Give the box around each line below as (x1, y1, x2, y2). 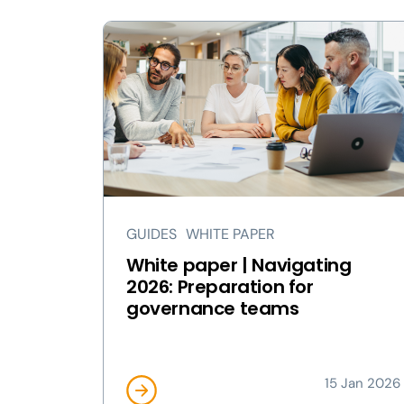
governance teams (126, 296, 299, 321)
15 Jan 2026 (325, 374, 400, 392)
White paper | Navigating (126, 252, 352, 278)
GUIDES (126, 225, 177, 243)
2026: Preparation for (126, 274, 314, 299)
